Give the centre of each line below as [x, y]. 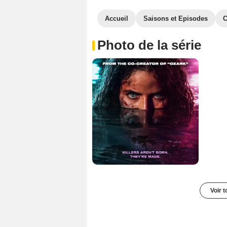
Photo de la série [149, 45]
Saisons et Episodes [176, 18]
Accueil [117, 18]
